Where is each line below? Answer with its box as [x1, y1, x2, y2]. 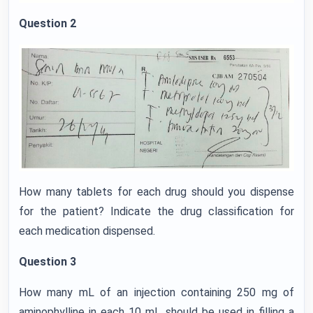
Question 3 [19, 254, 76, 268]
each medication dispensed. [19, 224, 155, 238]
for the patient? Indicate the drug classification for [19, 204, 294, 218]
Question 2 [19, 16, 76, 30]
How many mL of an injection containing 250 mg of [19, 285, 294, 299]
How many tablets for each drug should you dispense [19, 184, 294, 198]
